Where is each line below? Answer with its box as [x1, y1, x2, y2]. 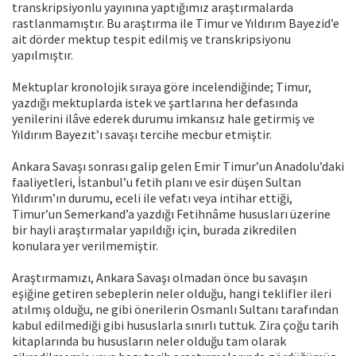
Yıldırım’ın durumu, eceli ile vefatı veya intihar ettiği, [12, 190, 292, 207]
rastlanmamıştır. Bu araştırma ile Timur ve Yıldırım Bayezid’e [12, 15, 339, 32]
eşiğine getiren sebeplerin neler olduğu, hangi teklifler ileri [12, 285, 331, 302]
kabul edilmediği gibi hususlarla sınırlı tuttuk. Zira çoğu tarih [12, 317, 339, 334]
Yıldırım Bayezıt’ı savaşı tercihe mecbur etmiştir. [12, 126, 272, 143]
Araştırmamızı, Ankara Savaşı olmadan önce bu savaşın [12, 269, 308, 286]
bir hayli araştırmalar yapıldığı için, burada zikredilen [12, 222, 296, 238]
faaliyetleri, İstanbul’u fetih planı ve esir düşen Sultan [12, 174, 301, 191]
